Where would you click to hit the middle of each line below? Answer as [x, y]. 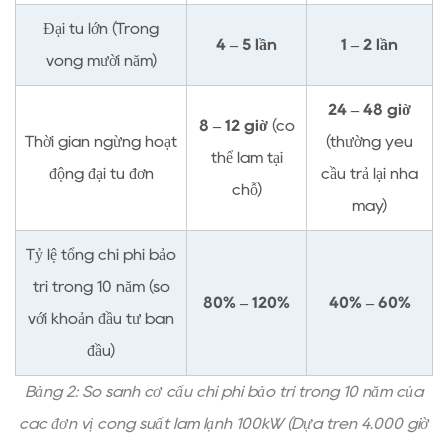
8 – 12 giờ [235, 125]
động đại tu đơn [101, 173]
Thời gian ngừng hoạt [101, 141]
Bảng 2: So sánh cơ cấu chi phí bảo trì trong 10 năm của [224, 391]
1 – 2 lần [369, 44]
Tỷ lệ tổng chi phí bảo [101, 254]
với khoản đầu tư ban [101, 318]
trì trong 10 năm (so [101, 286]
